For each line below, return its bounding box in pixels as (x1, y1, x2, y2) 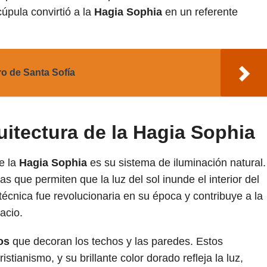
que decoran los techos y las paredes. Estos (10, 235, 223, 247)
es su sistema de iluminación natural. (87, 156, 266, 169)
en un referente (162, 5, 238, 18)
